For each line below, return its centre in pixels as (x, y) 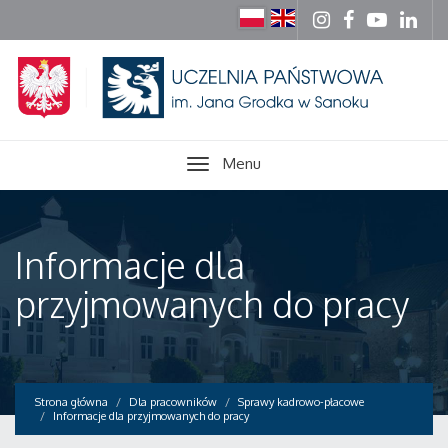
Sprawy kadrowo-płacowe (301, 402)
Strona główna (71, 402)
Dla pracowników (173, 402)
